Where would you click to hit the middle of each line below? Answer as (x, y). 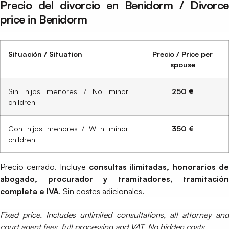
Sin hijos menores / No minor (68, 91)
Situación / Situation (45, 53)
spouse (182, 64)
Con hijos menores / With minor (68, 128)
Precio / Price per (182, 53)
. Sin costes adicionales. (101, 191)
